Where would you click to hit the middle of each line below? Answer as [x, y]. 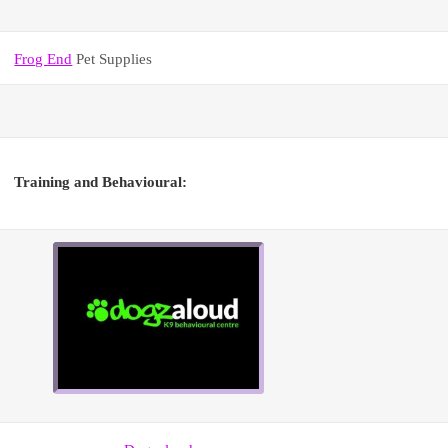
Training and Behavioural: [101, 182]
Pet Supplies [112, 59]
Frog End [43, 59]
